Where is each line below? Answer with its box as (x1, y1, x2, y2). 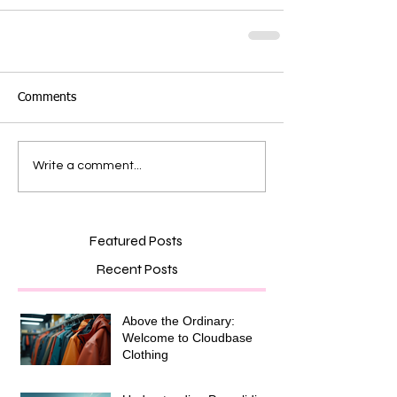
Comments (18, 90, 76, 104)
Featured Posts (89, 231, 183, 249)
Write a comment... (33, 160, 142, 173)
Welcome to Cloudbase (122, 330, 253, 345)
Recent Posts (96, 260, 178, 277)
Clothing (122, 346, 168, 362)
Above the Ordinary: (122, 313, 235, 328)
